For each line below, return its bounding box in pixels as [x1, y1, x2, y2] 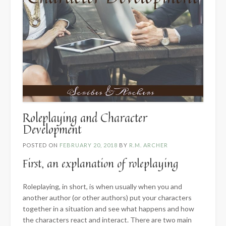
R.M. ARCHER [129, 141, 168, 148]
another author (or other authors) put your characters [23, 193, 192, 202]
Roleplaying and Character [23, 108, 147, 127]
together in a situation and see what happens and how [23, 204, 194, 213]
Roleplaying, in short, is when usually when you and [23, 182, 182, 191]
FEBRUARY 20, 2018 [60, 141, 118, 148]
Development [23, 120, 81, 138]
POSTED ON [23, 141, 60, 148]
